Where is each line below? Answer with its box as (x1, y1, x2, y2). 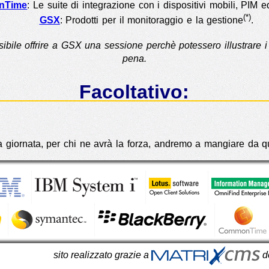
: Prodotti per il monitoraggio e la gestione (59, 15, 244, 26)
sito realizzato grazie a (53, 249, 151, 260)
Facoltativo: (79, 80, 190, 103)
